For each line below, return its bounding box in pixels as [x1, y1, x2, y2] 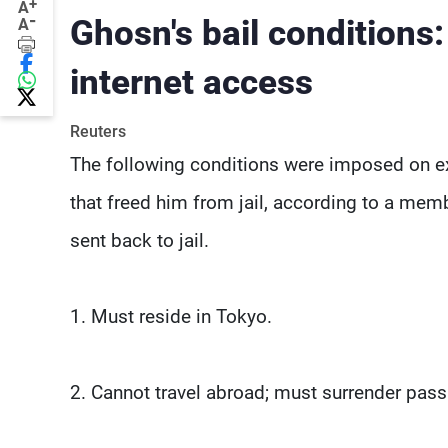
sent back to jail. [70, 228, 209, 252]
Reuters [70, 121, 126, 141]
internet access [70, 61, 313, 103]
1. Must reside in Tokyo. [70, 304, 272, 328]
